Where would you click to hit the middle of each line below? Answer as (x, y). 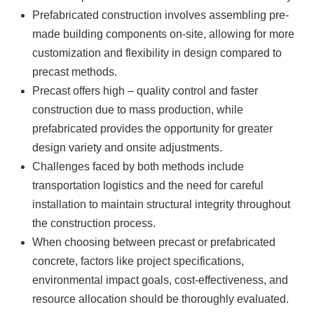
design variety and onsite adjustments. (128, 147)
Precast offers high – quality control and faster (145, 90)
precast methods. (75, 71)
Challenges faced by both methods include (138, 166)
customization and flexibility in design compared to (157, 53)
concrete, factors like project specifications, (138, 261)
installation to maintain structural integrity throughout (162, 204)
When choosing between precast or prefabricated (154, 242)
